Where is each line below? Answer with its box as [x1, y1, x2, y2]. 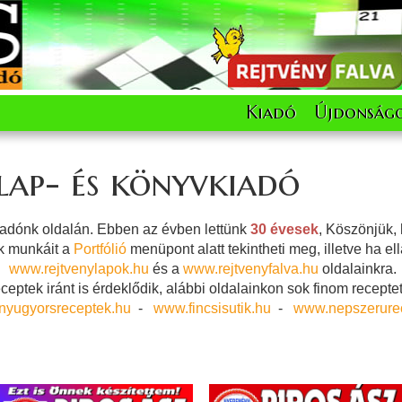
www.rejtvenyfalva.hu [183, 260, 319, 276]
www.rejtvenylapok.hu [9, 260, 149, 276]
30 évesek [249, 221, 319, 237]
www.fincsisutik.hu [153, 300, 271, 316]
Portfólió [73, 240, 127, 257]
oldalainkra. [319, 260, 397, 276]
